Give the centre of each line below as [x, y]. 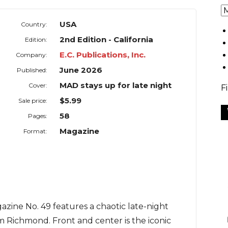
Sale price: [33, 101]
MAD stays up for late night [116, 85]
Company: [32, 55]
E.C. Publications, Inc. [103, 55]
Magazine [80, 131]
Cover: [38, 85]
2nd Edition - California [107, 40]
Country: [34, 24]
